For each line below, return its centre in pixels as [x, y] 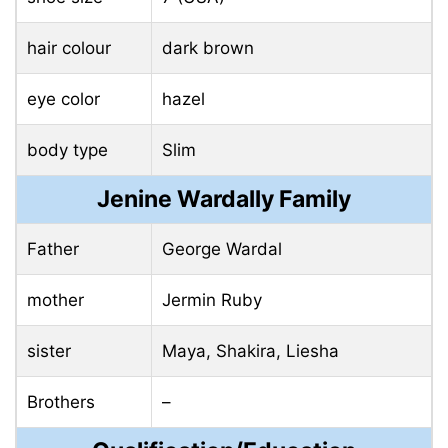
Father [53, 248]
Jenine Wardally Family [224, 198]
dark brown [208, 47]
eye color [63, 98]
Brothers [61, 401]
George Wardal [222, 248]
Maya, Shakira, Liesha [250, 350]
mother [55, 299]
